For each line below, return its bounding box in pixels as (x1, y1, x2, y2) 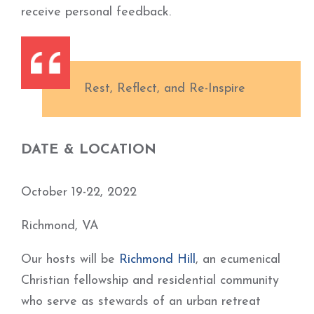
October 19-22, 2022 (21, 186, 137, 199)
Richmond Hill (119, 253, 196, 266)
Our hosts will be (21, 253, 119, 266)
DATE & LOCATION (21, 143, 156, 157)
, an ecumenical (196, 253, 280, 266)
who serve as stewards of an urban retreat (21, 295, 261, 308)
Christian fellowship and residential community (21, 274, 279, 287)
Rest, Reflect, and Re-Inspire (84, 82, 245, 95)
